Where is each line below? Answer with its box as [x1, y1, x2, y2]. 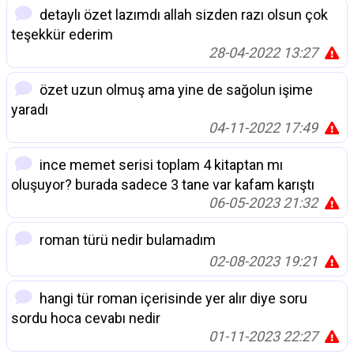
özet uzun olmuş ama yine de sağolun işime [36, 81, 313, 99]
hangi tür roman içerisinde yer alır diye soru [36, 290, 307, 307]
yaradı [11, 101, 48, 119]
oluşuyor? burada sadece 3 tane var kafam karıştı [11, 176, 314, 194]
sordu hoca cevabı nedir [11, 310, 160, 327]
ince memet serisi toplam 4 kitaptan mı [36, 156, 283, 174]
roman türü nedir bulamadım [36, 232, 216, 249]
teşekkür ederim [11, 26, 113, 43]
